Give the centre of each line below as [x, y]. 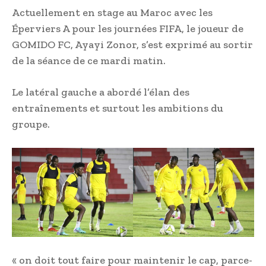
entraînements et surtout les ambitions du [118, 108]
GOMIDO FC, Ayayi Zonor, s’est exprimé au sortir [132, 45]
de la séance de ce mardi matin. [89, 61]
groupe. [31, 124]
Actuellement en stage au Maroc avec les [112, 13]
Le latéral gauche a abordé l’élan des [101, 92]
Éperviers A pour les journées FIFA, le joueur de [128, 29]
